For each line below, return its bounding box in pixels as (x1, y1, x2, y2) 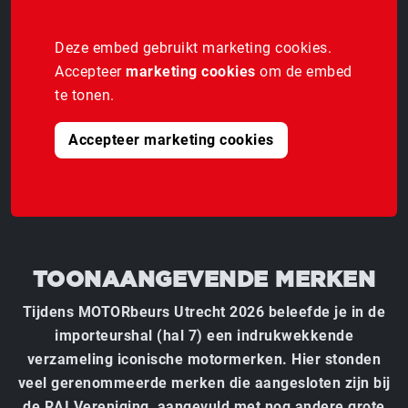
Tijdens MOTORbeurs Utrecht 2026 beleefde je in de (22, 302, 386, 321)
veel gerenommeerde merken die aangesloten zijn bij (17, 373, 391, 392)
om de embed (255, 62, 352, 80)
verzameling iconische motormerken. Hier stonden (26, 350, 382, 368)
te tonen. (55, 86, 115, 104)
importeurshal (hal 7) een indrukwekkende (55, 326, 353, 344)
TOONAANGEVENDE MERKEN (32, 269, 376, 291)
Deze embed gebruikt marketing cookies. (55, 38, 331, 56)
